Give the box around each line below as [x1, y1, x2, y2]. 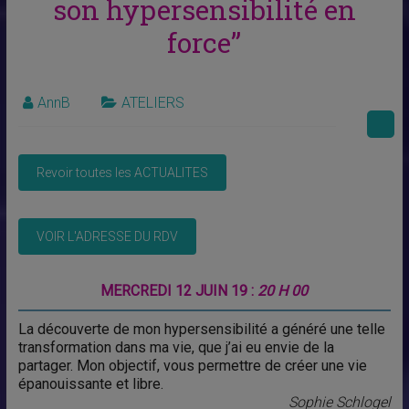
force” [167, 25, 242, 61]
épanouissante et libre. [17, 375, 163, 393]
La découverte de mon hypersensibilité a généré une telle [17, 320, 385, 339]
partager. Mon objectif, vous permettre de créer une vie [17, 357, 367, 375]
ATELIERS [121, 94, 184, 112]
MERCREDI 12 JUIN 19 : [100, 282, 258, 300]
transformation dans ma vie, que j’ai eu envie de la [17, 339, 334, 357]
